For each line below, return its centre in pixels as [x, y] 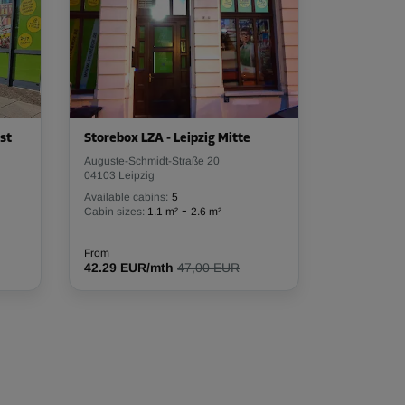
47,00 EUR [208, 268]
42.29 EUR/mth [129, 268]
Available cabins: [126, 197]
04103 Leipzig [119, 175]
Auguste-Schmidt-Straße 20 [152, 161]
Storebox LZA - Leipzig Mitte [167, 139]
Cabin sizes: [114, 212]
